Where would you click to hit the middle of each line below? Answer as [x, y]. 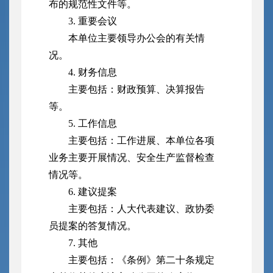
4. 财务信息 [95, 73]
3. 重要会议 [95, 21]
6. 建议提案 [95, 192]
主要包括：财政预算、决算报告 [136, 90]
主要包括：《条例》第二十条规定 [141, 260]
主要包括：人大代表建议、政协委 [141, 209]
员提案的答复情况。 [95, 226]
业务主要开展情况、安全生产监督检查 [132, 158]
